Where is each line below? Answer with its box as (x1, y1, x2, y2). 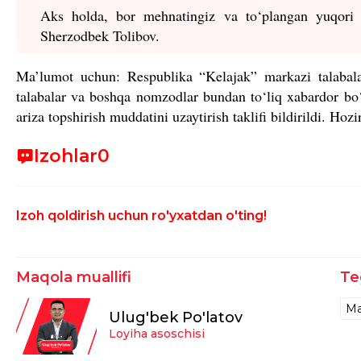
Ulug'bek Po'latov (109, 309, 243, 327)
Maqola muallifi (16, 268, 131, 286)
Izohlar (34, 144, 98, 167)
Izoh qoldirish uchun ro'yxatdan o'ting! (16, 207, 267, 223)
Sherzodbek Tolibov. (40, 25, 160, 45)
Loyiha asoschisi (109, 326, 205, 342)
